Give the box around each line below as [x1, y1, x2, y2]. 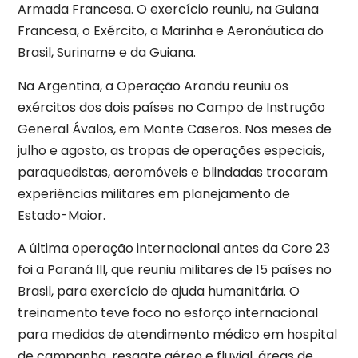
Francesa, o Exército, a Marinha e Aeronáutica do [18, 22, 324, 41]
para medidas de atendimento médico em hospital [18, 324, 337, 344]
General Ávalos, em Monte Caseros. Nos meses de [18, 119, 332, 138]
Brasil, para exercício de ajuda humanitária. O [18, 281, 300, 300]
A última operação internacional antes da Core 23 [18, 238, 330, 257]
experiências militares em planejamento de [18, 184, 290, 203]
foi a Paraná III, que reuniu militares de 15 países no [18, 260, 332, 279]
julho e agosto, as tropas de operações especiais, [18, 141, 324, 160]
